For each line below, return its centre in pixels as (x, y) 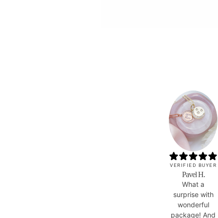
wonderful (193, 204)
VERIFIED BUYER (193, 165)
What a (193, 184)
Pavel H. (193, 174)
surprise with (193, 194)
